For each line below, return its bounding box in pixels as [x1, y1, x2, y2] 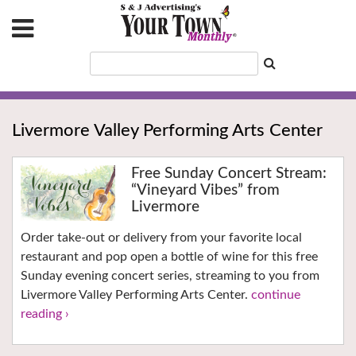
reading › [21, 308, 69, 321]
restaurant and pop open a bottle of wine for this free [21, 250, 318, 264]
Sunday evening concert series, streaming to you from [21, 269, 319, 283]
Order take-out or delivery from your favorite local [21, 231, 302, 245]
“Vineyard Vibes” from [130, 183, 280, 199]
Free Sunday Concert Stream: [130, 166, 327, 182]
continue [251, 288, 300, 302]
